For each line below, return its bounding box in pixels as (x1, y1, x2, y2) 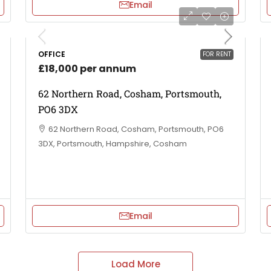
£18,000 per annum (38, 61, 136, 76)
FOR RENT (203, 49, 231, 59)
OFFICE (38, 48, 65, 59)
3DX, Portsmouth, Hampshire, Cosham (38, 137, 187, 149)
